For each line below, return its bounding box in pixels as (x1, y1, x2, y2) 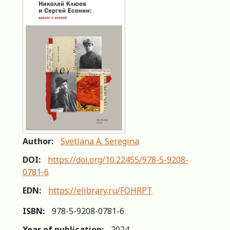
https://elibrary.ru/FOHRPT (48, 184, 152, 196)
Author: (23, 135, 53, 147)
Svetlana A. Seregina (61, 135, 139, 147)
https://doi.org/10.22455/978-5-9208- (48, 154, 188, 165)
